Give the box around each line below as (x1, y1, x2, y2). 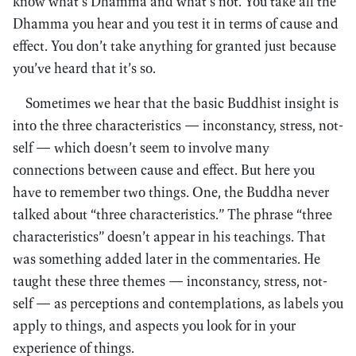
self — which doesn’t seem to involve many (13, 138, 269, 157)
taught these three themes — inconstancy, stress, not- (13, 272, 327, 290)
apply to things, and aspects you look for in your (13, 316, 296, 335)
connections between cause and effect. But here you (13, 161, 315, 179)
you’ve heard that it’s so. (13, 59, 156, 77)
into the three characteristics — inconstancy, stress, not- (13, 116, 343, 134)
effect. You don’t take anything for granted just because (13, 37, 336, 55)
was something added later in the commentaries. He (13, 250, 320, 268)
